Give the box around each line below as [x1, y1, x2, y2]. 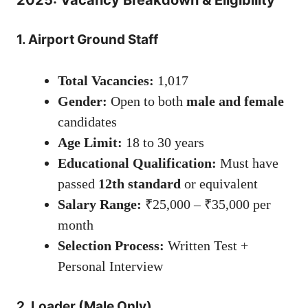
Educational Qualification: [58, 155, 217, 171]
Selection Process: [58, 238, 164, 254]
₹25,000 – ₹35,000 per [142, 197, 271, 212]
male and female [186, 93, 284, 109]
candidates [58, 114, 117, 130]
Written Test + [164, 238, 248, 254]
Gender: [58, 93, 107, 109]
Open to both [107, 93, 186, 109]
